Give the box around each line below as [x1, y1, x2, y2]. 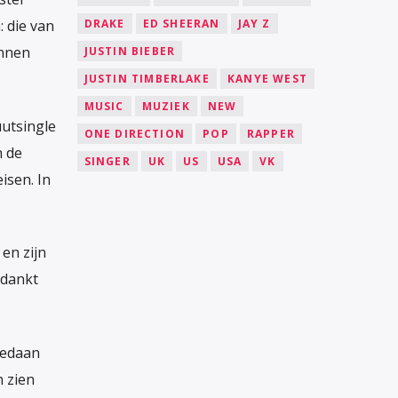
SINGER [84, 153, 131, 169]
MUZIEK [141, 98, 190, 114]
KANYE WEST [227, 70, 307, 86]
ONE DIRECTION [84, 125, 186, 141]
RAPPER [246, 125, 295, 141]
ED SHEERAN [142, 15, 220, 31]
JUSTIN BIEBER [84, 43, 176, 59]
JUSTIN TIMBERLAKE [84, 70, 210, 86]
